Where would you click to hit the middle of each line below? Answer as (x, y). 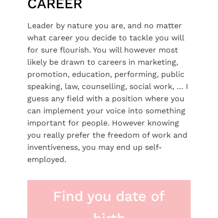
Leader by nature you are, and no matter (105, 25)
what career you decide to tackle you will (106, 37)
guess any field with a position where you (106, 98)
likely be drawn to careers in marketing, (103, 62)
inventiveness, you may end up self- (95, 147)
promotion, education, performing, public (106, 74)
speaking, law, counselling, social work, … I (108, 86)
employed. (47, 159)
